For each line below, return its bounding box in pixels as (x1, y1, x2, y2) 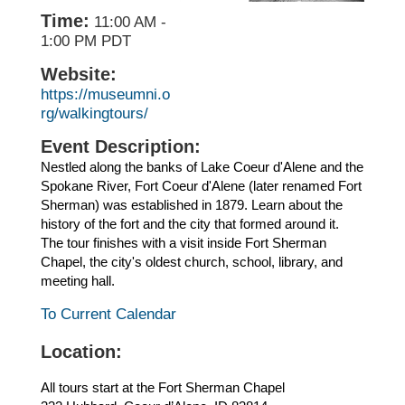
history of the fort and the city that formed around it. (40, 217, 339, 231)
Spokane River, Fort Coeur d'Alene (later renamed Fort (40, 179, 362, 193)
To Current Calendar (40, 306, 176, 323)
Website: (40, 64, 117, 84)
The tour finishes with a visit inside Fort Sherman (40, 236, 326, 250)
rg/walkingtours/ (40, 105, 148, 122)
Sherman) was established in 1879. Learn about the (40, 198, 343, 212)
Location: (40, 342, 122, 362)
